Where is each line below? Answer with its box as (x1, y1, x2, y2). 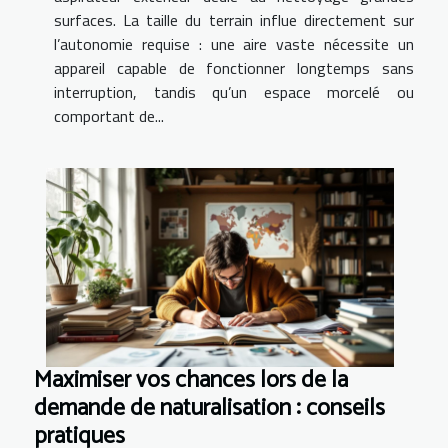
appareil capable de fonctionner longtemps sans (54, 55, 414, 80)
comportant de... (54, 103, 164, 128)
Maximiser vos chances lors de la (34, 360, 348, 400)
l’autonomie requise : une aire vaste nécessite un (54, 31, 414, 56)
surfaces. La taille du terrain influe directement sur (54, 7, 414, 32)
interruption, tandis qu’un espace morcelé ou (54, 79, 414, 104)
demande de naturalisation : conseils (34, 388, 385, 428)
